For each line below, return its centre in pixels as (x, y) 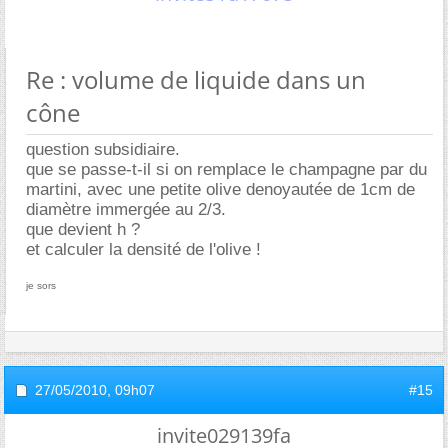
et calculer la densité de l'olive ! (143, 249)
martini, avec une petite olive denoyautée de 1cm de (220, 189)
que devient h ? (83, 229)
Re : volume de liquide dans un (196, 79)
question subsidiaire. (103, 149)
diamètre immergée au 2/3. (126, 209)
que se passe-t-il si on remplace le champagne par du (226, 169)
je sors (41, 285)
